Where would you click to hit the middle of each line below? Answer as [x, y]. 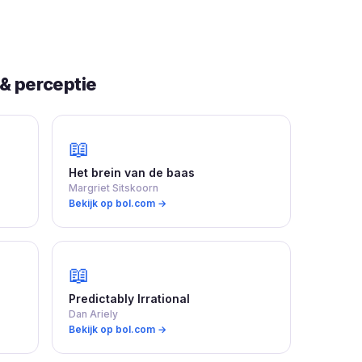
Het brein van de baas [132, 172]
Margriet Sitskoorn [114, 187]
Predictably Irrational [129, 298]
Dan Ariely [93, 314]
